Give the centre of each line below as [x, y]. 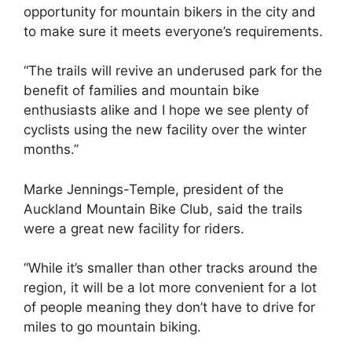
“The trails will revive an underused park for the [173, 71]
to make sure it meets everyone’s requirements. [173, 31]
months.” [51, 150]
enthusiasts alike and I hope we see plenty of [166, 110]
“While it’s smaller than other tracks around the [170, 268]
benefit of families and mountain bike [141, 91]
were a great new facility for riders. [134, 228]
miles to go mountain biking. [112, 327]
